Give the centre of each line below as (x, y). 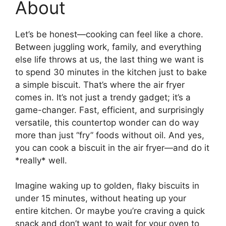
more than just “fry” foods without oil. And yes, (110, 135)
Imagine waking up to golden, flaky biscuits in (107, 186)
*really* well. (41, 160)
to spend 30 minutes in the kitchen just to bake (111, 72)
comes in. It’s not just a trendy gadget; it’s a (103, 97)
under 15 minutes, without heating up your (101, 199)
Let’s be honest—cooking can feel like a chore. (109, 34)
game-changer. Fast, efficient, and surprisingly (109, 110)
